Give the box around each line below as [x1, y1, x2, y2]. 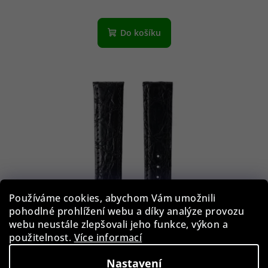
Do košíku [120, 26, 161, 38]
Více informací [74, 230, 142, 244]
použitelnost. [9, 230, 74, 244]
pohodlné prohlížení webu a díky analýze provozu [9, 204, 245, 218]
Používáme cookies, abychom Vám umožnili [9, 191, 216, 205]
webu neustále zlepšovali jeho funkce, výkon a [9, 217, 228, 231]
